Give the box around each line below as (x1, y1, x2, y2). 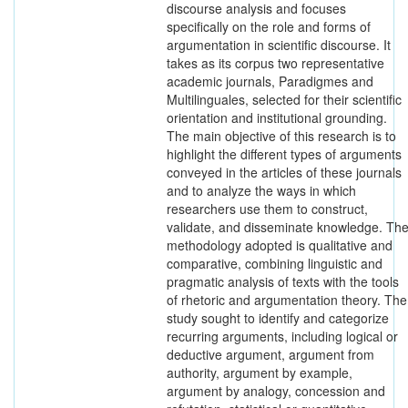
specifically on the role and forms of (167, 17, 371, 36)
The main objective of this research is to (167, 127, 396, 145)
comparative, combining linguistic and (167, 254, 382, 272)
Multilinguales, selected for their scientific (167, 90, 402, 108)
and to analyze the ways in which (167, 181, 356, 199)
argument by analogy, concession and (167, 382, 385, 400)
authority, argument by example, (167, 363, 352, 382)
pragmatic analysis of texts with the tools (167, 272, 399, 291)
